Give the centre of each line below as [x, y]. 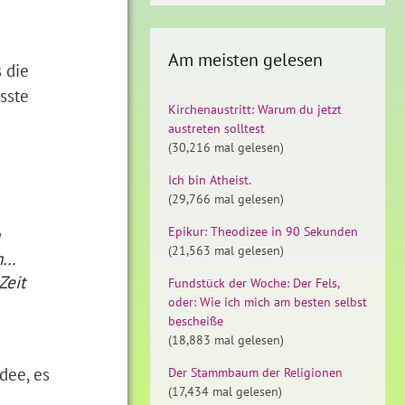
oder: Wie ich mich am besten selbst [268, 302]
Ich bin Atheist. [210, 180]
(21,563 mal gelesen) [226, 250]
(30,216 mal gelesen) [226, 147]
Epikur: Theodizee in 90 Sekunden [263, 231]
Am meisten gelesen [245, 60]
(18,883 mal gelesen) [226, 340]
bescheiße [196, 321]
